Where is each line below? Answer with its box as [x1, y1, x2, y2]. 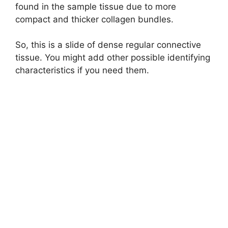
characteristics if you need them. [15, 65, 152, 75]
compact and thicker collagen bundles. [15, 14, 176, 24]
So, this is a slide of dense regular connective [15, 40, 201, 50]
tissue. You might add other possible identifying [15, 52, 210, 63]
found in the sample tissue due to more [15, 1, 176, 12]
